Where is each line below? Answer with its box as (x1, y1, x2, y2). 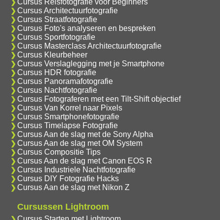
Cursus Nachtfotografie (17, 85, 97, 94)
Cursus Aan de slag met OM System (17, 138, 142, 147)
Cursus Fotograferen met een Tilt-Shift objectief (17, 94, 181, 103)
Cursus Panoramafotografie (17, 77, 113, 85)
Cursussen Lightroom (17, 201, 109, 212)
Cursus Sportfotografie (17, 32, 95, 41)
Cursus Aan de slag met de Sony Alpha (17, 130, 153, 138)
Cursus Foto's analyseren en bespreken (17, 24, 156, 32)
